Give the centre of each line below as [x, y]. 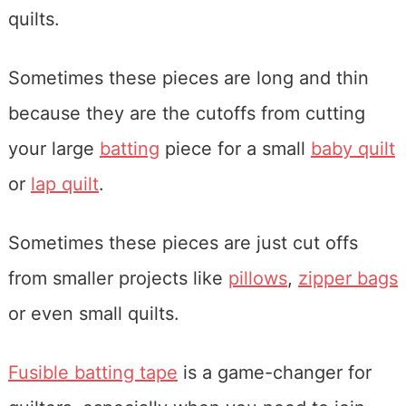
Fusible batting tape [92, 372]
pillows [257, 278]
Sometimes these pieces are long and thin [188, 77]
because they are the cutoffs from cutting [186, 113]
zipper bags [348, 278]
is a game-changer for [274, 372]
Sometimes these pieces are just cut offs [183, 242]
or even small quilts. [93, 313]
